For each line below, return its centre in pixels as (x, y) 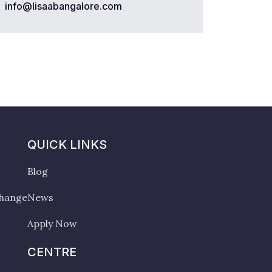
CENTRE (52, 252)
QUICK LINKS (67, 144)
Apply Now (52, 223)
